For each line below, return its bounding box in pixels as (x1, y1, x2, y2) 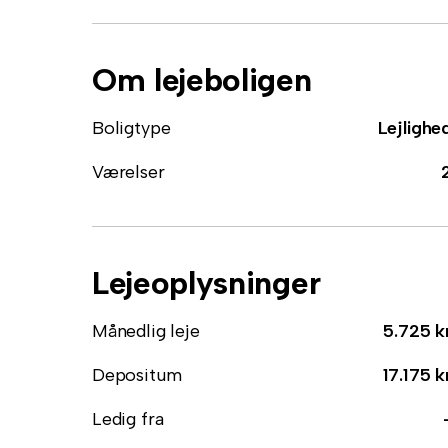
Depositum (92, 364, 182, 386)
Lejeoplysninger (92, 264, 321, 302)
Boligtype (92, 117, 171, 139)
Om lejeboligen (92, 61, 312, 99)
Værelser (92, 161, 165, 183)
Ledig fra (92, 408, 164, 430)
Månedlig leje (92, 320, 200, 342)
